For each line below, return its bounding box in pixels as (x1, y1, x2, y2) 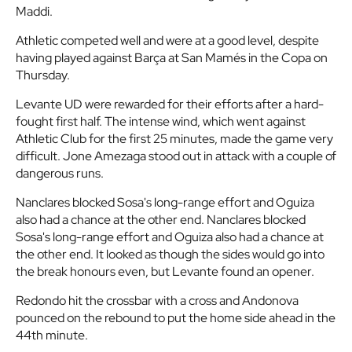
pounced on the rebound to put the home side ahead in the (16, 310, 335, 327)
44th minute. (16, 327, 90, 344)
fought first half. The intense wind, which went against (16, 113, 306, 130)
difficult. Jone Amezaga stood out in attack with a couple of (16, 148, 336, 165)
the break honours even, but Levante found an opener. (16, 263, 314, 280)
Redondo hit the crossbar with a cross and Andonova (16, 292, 299, 310)
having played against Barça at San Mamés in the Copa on (16, 49, 328, 67)
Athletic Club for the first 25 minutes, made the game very (16, 130, 333, 148)
